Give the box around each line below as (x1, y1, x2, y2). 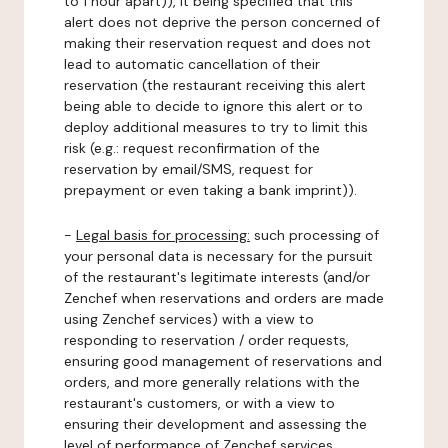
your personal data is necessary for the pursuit (64, 247, 373, 265)
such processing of (250, 226, 379, 244)
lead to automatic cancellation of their (64, 55, 320, 73)
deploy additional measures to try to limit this (64, 118, 368, 136)
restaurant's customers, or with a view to (64, 394, 335, 412)
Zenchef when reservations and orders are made (64, 289, 384, 307)
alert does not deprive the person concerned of (64, 13, 380, 31)
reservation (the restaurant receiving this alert (64, 76, 366, 94)
